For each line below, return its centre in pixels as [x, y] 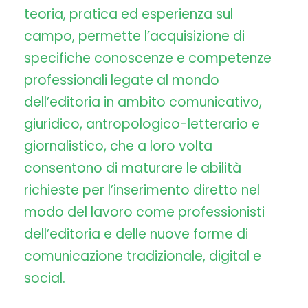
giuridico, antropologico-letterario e [142, 124]
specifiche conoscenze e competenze [148, 58]
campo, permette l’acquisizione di [134, 36]
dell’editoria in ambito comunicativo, [143, 102]
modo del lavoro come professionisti [144, 212]
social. [45, 278]
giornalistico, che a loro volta [118, 146]
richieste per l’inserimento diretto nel [142, 190]
